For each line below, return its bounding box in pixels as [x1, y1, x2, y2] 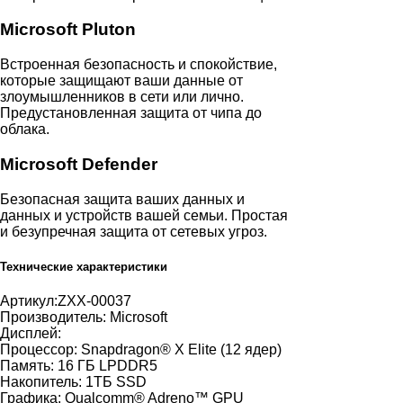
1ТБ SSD [85, 373, 147, 390]
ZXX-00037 [58, 292, 131, 309]
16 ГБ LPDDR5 [58, 357, 157, 373]
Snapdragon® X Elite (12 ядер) [81, 341, 282, 357]
